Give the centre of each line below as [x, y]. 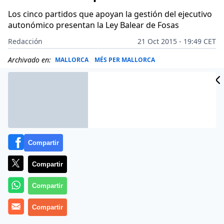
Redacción [25, 41]
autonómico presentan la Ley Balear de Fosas [93, 25]
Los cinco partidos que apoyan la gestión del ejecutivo [110, 14]
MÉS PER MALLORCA [125, 60]
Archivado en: [29, 60]
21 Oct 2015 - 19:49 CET [177, 41]
